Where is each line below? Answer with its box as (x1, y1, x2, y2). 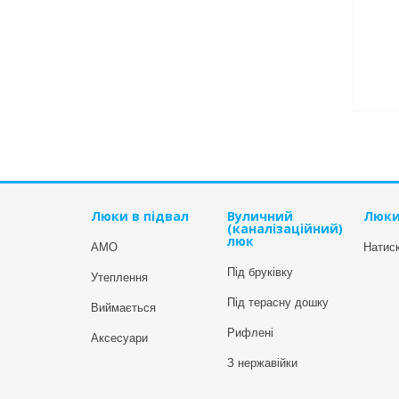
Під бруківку (227, 265, 293, 280)
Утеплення (91, 271, 148, 285)
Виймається (91, 301, 156, 315)
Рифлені (227, 326, 273, 340)
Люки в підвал (91, 208, 189, 225)
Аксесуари (91, 331, 148, 346)
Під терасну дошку (227, 296, 329, 310)
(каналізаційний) (227, 220, 343, 238)
